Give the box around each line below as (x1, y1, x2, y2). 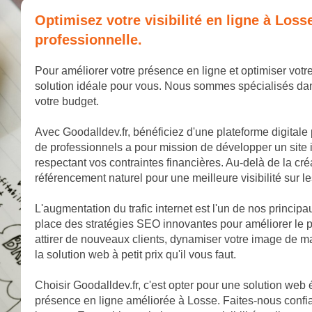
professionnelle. (35, 32, 142, 48)
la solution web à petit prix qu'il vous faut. (35, 249, 236, 261)
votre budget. (35, 95, 99, 108)
